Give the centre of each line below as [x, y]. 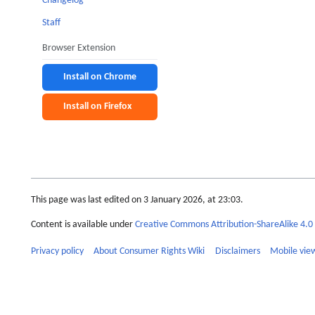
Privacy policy [57, 252]
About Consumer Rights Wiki [149, 252]
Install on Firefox [97, 106]
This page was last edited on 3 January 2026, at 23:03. [137, 200]
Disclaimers [237, 252]
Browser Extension [79, 48]
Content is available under [83, 224]
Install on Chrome [100, 77]
